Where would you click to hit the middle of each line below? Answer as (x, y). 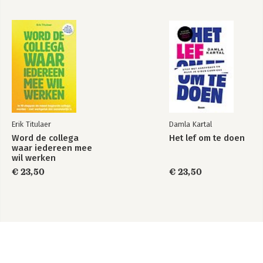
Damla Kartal (190, 124)
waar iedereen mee (52, 148)
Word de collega (45, 138)
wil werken (34, 158)
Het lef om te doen (207, 138)
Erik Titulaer (31, 124)
